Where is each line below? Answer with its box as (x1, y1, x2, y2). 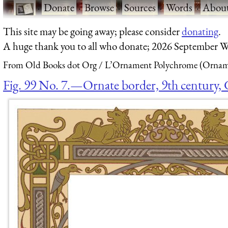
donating (182, 24, 218, 38)
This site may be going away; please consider (3, 24, 182, 38)
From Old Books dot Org (3, 59, 97, 72)
